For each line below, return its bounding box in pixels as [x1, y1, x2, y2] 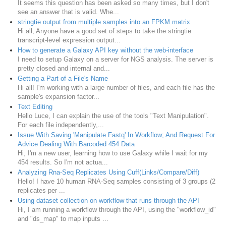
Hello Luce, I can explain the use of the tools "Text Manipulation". [18, 111, 209, 120]
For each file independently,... [18, 121, 104, 129]
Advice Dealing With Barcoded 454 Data [18, 140, 135, 148]
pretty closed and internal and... [18, 64, 110, 72]
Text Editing [18, 102, 52, 110]
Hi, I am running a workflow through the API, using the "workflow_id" [18, 205, 216, 213]
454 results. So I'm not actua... [18, 158, 108, 166]
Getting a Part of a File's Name [18, 74, 108, 82]
